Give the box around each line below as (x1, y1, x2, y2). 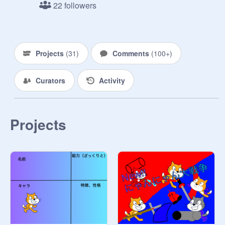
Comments (112, 48, 151, 58)
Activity (98, 75, 125, 85)
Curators (36, 75, 65, 85)
